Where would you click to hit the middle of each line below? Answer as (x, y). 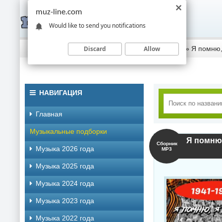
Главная (49, 114)
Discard (95, 49)
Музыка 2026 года (65, 149)
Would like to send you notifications (97, 25)
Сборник (167, 143)
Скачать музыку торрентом (73, 49)
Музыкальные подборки (68, 131)
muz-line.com (59, 12)
